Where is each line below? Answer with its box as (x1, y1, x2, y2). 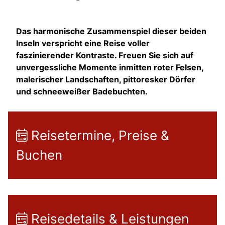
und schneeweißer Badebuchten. (16, 86, 148, 96)
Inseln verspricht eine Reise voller (16, 38, 150, 48)
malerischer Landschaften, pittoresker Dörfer (16, 74, 195, 84)
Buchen (16, 147, 62, 163)
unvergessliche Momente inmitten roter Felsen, (16, 62, 203, 72)
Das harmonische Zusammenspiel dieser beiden (16, 26, 206, 36)
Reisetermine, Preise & (28, 127, 169, 143)
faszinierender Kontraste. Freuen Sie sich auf (16, 50, 193, 60)
